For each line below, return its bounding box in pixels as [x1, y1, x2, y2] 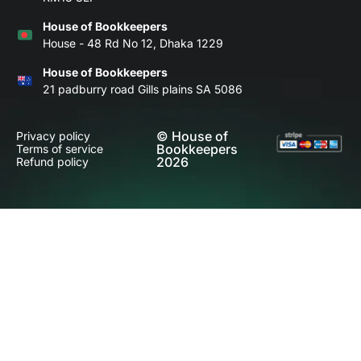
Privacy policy [16, 128, 90, 143]
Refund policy [16, 154, 89, 168]
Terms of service [16, 141, 103, 156]
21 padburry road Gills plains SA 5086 [42, 81, 243, 96]
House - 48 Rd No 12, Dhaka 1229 [42, 35, 223, 50]
